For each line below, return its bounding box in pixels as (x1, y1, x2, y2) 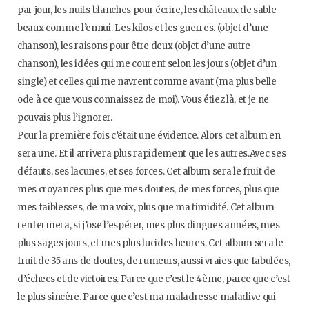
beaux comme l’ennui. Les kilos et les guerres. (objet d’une (17, 22, 268, 34)
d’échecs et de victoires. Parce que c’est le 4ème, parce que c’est (17, 273, 290, 285)
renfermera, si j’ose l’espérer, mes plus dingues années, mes (17, 219, 280, 231)
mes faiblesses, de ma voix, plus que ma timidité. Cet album (17, 201, 275, 213)
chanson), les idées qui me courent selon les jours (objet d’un (17, 58, 277, 70)
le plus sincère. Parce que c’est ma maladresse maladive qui (17, 291, 276, 303)
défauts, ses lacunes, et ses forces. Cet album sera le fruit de (17, 166, 275, 177)
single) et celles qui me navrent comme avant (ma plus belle (17, 76, 277, 88)
